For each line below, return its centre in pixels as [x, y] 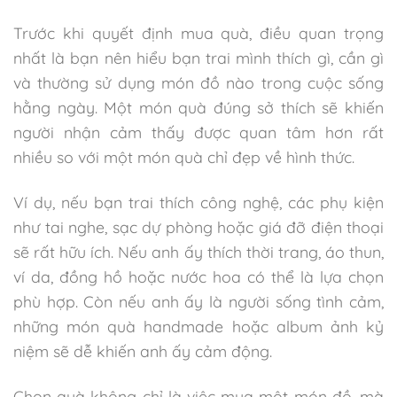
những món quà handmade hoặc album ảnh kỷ [198, 326]
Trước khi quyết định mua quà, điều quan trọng [198, 32]
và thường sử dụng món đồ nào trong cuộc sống [198, 82]
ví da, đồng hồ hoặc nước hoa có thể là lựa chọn [198, 276]
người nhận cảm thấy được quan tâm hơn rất [198, 132]
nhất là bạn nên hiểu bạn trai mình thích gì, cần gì [198, 57]
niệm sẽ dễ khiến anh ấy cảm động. [143, 350]
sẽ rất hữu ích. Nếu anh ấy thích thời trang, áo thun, [198, 251]
